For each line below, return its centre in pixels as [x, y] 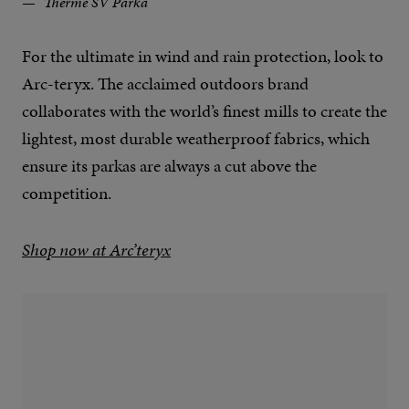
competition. [67, 194]
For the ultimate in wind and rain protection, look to [203, 57]
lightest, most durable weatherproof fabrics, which [196, 139]
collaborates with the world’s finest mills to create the [204, 111]
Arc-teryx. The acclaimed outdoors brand [165, 84]
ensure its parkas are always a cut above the [169, 166]
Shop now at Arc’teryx [96, 250]
